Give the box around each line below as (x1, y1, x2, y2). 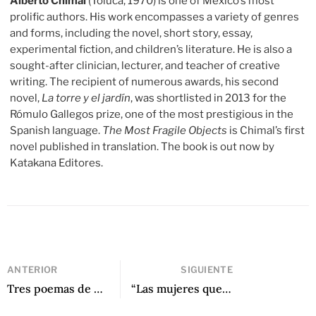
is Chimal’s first (227, 124, 305, 138)
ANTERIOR (7, 264, 58, 275)
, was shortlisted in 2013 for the (130, 92, 287, 105)
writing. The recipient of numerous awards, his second (10, 75, 279, 89)
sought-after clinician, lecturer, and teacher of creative (10, 59, 281, 73)
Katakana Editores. (10, 157, 104, 170)
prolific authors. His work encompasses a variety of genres (10, 11, 300, 24)
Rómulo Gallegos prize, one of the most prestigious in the (10, 108, 294, 121)
